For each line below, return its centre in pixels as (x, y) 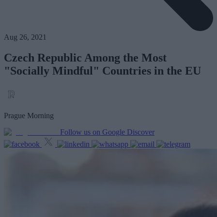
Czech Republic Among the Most (85, 58)
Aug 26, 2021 (25, 37)
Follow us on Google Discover (107, 132)
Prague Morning (29, 116)
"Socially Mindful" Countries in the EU (102, 71)
